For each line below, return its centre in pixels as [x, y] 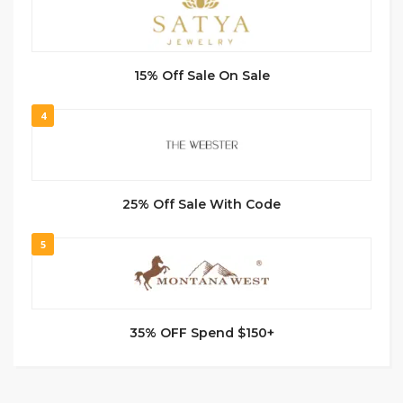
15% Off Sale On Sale [201, 75]
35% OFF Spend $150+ [201, 332]
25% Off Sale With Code [201, 204]
